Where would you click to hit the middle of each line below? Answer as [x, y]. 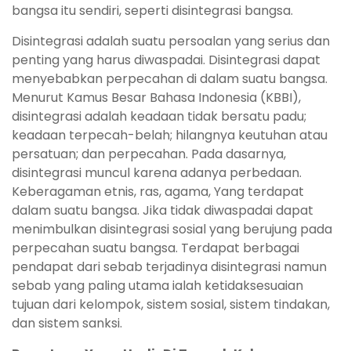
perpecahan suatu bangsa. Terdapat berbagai [156, 248]
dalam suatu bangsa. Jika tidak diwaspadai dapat [163, 211]
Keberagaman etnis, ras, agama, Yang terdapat [158, 192]
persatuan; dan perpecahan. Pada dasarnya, [149, 154]
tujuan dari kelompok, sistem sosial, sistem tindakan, [171, 305]
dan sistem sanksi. [67, 324]
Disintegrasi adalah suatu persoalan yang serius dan [171, 42]
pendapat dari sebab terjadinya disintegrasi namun [169, 267]
